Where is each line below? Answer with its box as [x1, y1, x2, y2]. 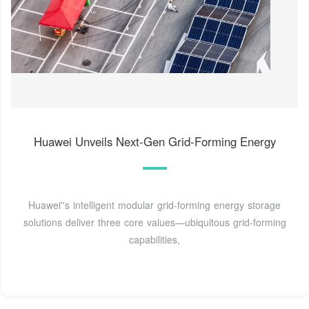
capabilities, [129, 232, 180, 246]
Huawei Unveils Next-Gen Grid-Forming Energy [33, 132, 276, 150]
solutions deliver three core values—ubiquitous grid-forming [23, 215, 286, 229]
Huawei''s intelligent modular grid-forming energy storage [28, 197, 281, 212]
